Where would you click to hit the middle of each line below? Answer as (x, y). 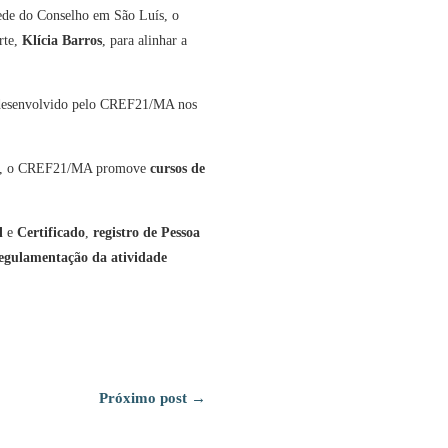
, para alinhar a (144, 41)
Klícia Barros (61, 41)
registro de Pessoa (146, 233)
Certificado (50, 233)
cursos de (177, 169)
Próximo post (143, 397)
